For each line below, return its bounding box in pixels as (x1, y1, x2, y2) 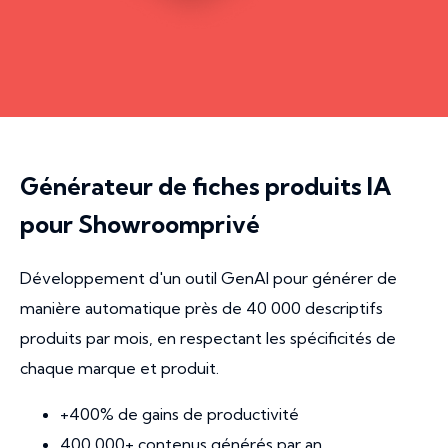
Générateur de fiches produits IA (20, 171, 391, 202)
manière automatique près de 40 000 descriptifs (20, 298, 383, 319)
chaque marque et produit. (20, 358, 219, 379)
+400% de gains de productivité (60, 404, 299, 425)
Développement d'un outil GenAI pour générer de (20, 268, 397, 289)
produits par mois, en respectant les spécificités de (20, 328, 396, 349)
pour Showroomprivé (20, 209, 260, 240)
